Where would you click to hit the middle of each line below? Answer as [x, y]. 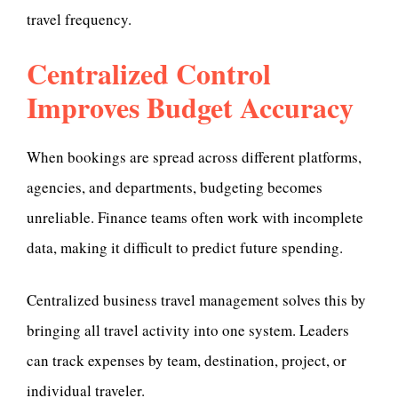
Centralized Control [149, 74]
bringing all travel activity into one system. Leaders [188, 330]
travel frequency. [79, 19]
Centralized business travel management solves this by [196, 300]
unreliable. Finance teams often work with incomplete [195, 217]
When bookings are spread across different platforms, [194, 156]
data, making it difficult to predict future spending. [185, 247]
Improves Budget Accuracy [190, 107]
